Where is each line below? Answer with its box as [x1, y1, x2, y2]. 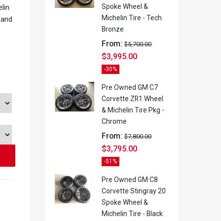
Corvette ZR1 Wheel [102, 95, 163, 103]
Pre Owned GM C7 [102, 83, 158, 92]
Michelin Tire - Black [102, 210, 163, 218]
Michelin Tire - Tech [102, 14, 162, 22]
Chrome [102, 117, 127, 126]
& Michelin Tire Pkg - [102, 106, 164, 114]
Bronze [102, 25, 124, 34]
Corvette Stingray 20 [102, 187, 166, 195]
